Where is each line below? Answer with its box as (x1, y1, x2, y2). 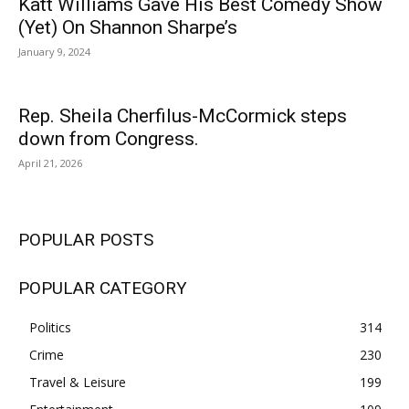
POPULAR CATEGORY (18, 278, 187, 299)
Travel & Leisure (29, 373, 126, 392)
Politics (29, 319, 71, 337)
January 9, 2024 (18, 45, 90, 59)
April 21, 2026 (18, 156, 82, 171)
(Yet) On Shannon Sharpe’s (18, 16, 237, 39)
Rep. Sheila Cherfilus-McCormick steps (18, 105, 347, 128)
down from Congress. (18, 128, 199, 151)
